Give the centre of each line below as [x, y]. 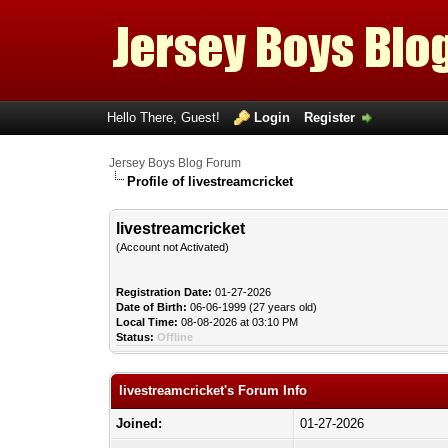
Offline [175, 337]
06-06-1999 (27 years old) [252, 307]
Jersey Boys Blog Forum [175, 163]
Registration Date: [164, 292]
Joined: [139, 423]
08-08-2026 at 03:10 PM [238, 322]
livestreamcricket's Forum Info [213, 390]
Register [329, 117]
